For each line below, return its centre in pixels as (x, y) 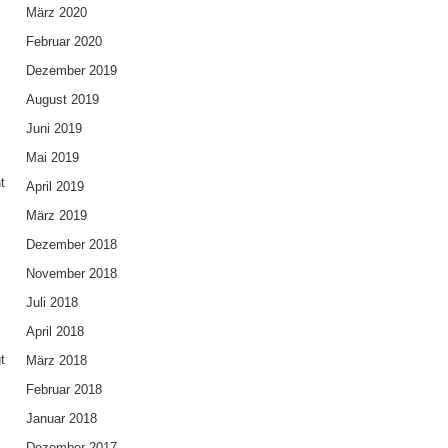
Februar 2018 (63, 389)
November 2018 (71, 273)
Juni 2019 (53, 128)
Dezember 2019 (71, 70)
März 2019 (56, 215)
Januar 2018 (61, 418)
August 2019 (62, 99)
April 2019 (54, 186)
